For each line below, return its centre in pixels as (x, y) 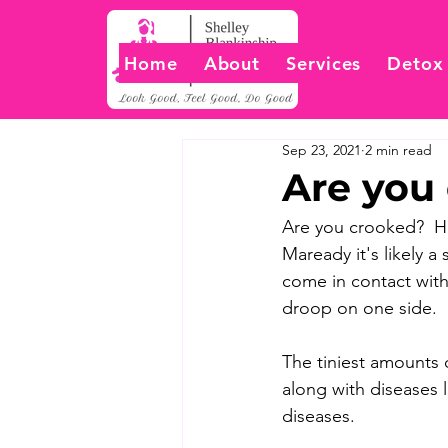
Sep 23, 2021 (321, 150)
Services (324, 63)
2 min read (398, 150)
